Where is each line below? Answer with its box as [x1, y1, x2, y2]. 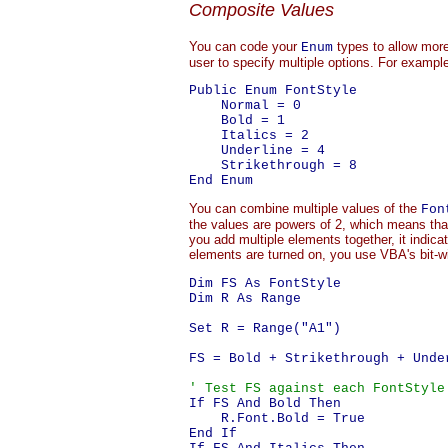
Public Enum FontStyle [189, 83, 357, 98]
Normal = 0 [189, 98, 301, 113]
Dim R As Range [189, 291, 301, 306]
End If [189, 426, 237, 441]
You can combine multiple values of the [189, 201, 421, 216]
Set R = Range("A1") [189, 321, 341, 336]
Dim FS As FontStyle [189, 276, 341, 291]
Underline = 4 [189, 143, 325, 158]
